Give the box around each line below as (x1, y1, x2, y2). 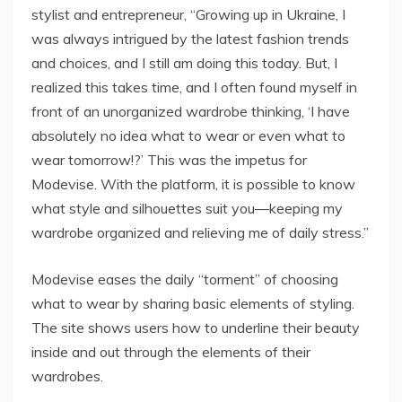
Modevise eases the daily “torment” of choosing (31, 269, 338, 288)
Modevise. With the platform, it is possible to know (31, 174, 355, 193)
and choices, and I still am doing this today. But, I (31, 53, 337, 72)
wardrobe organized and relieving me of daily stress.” (31, 223, 369, 241)
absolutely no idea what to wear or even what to (31, 126, 345, 144)
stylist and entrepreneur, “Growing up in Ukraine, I (31, 4, 345, 23)
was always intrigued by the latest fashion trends (31, 29, 349, 48)
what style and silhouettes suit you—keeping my (31, 198, 343, 217)
